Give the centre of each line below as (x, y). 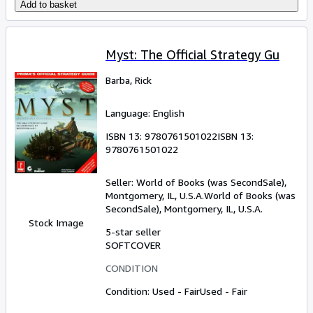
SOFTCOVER (133, 245)
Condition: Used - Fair (153, 291)
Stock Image (56, 222)
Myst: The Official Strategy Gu (192, 54)
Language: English (145, 112)
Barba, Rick (129, 80)
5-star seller (133, 231)
